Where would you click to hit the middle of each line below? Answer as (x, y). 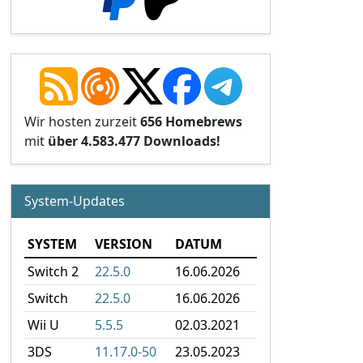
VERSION (124, 244)
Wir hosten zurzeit (82, 122)
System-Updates (75, 201)
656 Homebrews (191, 122)
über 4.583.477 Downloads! (134, 141)
